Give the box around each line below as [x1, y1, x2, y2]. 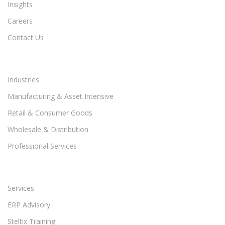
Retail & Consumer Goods [8, 108, 92, 118]
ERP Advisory [8, 200, 50, 210]
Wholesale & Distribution [8, 125, 88, 135]
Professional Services [8, 141, 77, 151]
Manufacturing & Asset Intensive [8, 91, 114, 101]
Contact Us [8, 33, 44, 43]
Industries [8, 75, 39, 85]
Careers [8, 16, 33, 26]
